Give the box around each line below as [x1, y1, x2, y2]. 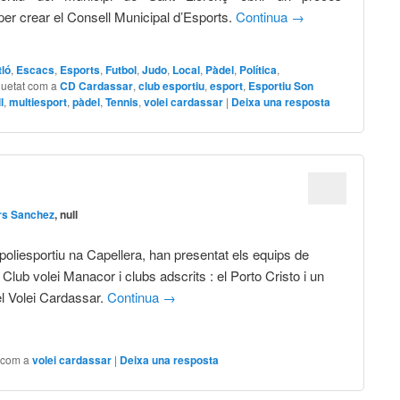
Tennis [105, 94, 139, 111]
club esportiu [138, 78, 205, 95]
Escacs [16, 62, 55, 79]
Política [239, 62, 278, 79]
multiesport [9, 94, 68, 111]
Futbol [105, 62, 137, 79]
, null [54, 205, 79, 222]
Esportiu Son [248, 78, 314, 95]
